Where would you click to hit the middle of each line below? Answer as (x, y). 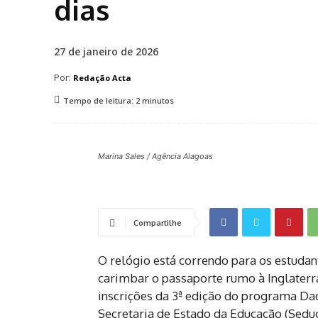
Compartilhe (158, 223)
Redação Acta (102, 78)
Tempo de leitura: (99, 101)
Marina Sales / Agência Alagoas (155, 157)
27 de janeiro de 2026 (106, 52)
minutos (157, 101)
